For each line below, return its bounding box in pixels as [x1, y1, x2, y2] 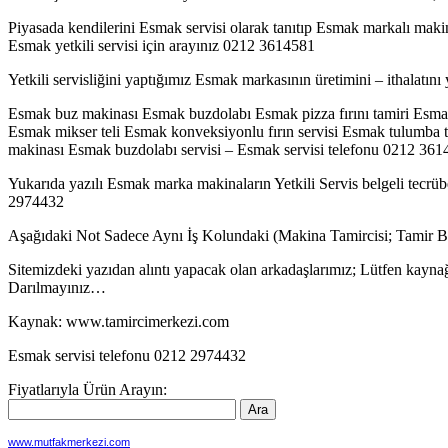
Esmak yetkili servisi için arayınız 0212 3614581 [8, 36, 315, 54]
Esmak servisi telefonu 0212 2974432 [8, 346, 246, 364]
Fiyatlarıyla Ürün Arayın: [8, 380, 167, 398]
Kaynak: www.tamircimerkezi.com [8, 312, 229, 330]
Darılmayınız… [8, 278, 106, 296]
